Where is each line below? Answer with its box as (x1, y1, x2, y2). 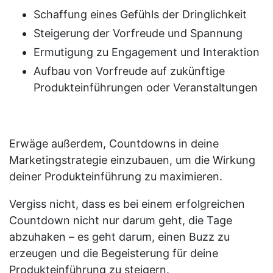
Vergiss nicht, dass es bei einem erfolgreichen (9, 197, 245, 210)
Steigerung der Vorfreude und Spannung (34, 26, 243, 40)
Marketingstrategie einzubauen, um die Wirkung (9, 153, 255, 166)
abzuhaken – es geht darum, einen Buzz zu (9, 230, 230, 243)
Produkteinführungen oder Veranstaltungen (34, 80, 258, 94)
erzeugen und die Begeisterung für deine (9, 246, 218, 260)
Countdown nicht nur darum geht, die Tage (9, 213, 232, 227)
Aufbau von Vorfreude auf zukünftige (34, 64, 225, 77)
